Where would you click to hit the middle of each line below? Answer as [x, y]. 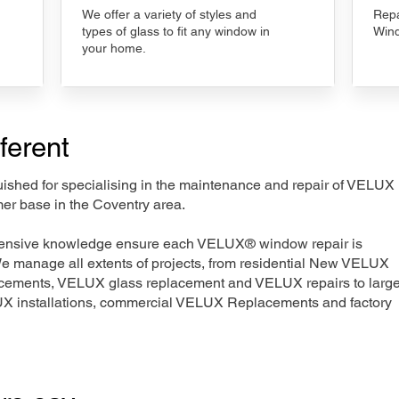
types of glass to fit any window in [176, 31]
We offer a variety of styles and [169, 14]
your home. [114, 48]
